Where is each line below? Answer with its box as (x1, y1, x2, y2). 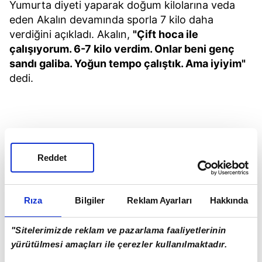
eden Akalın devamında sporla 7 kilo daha (9, 13, 213, 26)
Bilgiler (75, 195, 105, 205)
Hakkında (209, 195, 249, 205)
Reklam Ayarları (127, 195, 192, 205)
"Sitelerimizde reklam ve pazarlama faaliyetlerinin (11, 225, 226, 236)
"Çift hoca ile (133, 27, 198, 40)
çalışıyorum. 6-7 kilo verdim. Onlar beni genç (9, 42, 235, 55)
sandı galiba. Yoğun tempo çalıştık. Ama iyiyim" (9, 57, 246, 70)
